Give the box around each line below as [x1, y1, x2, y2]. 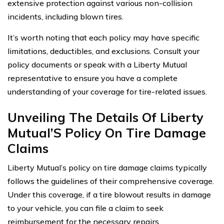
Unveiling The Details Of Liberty [7, 109, 203, 125]
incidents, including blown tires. [7, 11, 123, 21]
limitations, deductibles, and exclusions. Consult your [7, 45, 199, 56]
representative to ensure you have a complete [7, 72, 177, 83]
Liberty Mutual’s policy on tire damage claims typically [7, 162, 207, 172]
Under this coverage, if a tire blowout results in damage [7, 189, 211, 199]
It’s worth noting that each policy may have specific [7, 32, 199, 42]
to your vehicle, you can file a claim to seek [7, 202, 163, 213]
